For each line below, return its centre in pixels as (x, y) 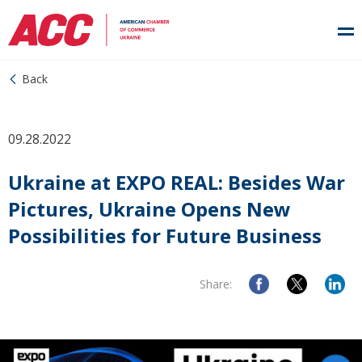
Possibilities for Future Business (165, 236)
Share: (216, 284)
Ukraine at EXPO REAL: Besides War (177, 182)
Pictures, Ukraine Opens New (149, 209)
